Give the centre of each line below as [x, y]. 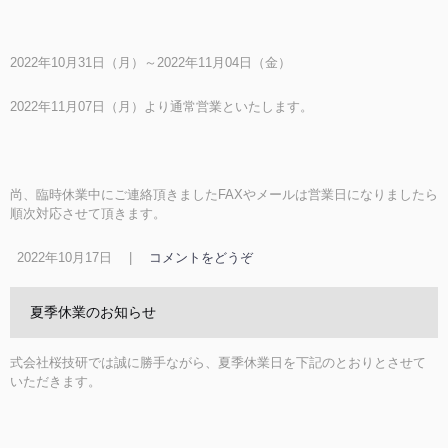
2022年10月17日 [64, 257]
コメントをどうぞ [200, 257]
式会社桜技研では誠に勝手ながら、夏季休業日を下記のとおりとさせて [218, 362]
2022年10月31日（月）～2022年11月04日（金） [150, 62]
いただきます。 [55, 381]
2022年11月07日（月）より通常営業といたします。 [161, 106]
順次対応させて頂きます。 [88, 213]
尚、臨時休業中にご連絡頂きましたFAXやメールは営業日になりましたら [224, 194]
